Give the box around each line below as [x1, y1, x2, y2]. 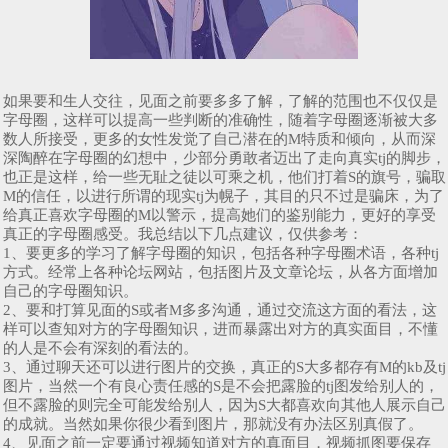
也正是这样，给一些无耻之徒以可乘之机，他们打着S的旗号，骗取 [3, 168, 446, 185]
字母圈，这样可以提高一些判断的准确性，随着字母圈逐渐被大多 [3, 111, 438, 128]
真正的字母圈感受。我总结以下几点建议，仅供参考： [3, 225, 363, 242]
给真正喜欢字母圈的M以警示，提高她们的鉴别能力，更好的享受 [3, 206, 436, 223]
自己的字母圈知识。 [3, 282, 138, 299]
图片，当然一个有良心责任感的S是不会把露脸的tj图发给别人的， [3, 377, 439, 394]
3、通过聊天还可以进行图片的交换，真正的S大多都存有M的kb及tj [3, 358, 446, 375]
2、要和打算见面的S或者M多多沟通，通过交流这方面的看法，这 [3, 301, 437, 318]
